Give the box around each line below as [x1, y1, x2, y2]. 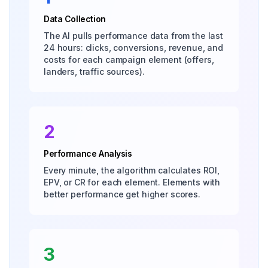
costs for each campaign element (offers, [44, 54, 214, 65]
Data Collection [44, 14, 106, 24]
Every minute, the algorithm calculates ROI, [44, 165, 220, 175]
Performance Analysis [44, 148, 132, 159]
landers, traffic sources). [44, 66, 145, 77]
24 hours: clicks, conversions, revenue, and [44, 42, 223, 53]
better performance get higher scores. [44, 189, 200, 199]
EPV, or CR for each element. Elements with [44, 177, 221, 187]
